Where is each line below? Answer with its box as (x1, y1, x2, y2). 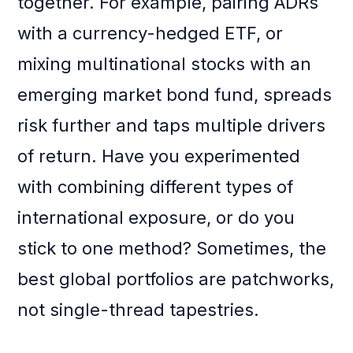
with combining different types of (17, 176, 294, 198)
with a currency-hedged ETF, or (17, 23, 284, 44)
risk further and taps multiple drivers (17, 115, 326, 136)
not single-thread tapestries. (17, 299, 260, 321)
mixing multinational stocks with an (17, 54, 312, 75)
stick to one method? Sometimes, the (17, 238, 327, 259)
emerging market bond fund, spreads (17, 84, 333, 106)
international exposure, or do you (17, 207, 295, 229)
